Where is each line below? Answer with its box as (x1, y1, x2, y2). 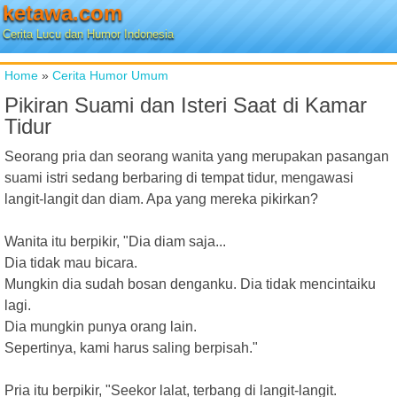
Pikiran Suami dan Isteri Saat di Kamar (4, 93, 367, 117)
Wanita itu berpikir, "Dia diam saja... (4, 234, 226, 249)
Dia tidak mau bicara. (4, 255, 137, 270)
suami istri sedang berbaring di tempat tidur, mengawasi (4, 170, 354, 185)
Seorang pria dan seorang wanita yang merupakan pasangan (4, 149, 389, 164)
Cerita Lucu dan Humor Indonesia (3, 27, 174, 41)
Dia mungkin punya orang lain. (4, 319, 197, 334)
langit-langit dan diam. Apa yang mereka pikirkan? (4, 191, 318, 206)
